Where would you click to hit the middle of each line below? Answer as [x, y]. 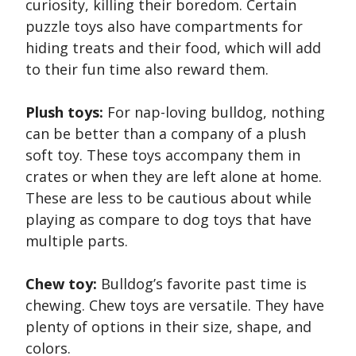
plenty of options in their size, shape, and [168, 327]
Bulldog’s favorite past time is [202, 284]
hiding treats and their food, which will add [173, 48]
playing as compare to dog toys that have [168, 220]
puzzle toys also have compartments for [164, 27]
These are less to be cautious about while [168, 198]
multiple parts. [77, 241]
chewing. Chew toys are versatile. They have [175, 306]
